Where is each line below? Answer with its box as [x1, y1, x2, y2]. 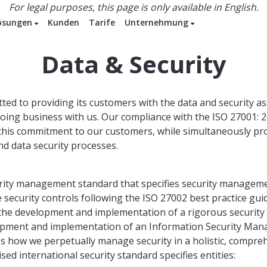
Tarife [89, 17, 115, 28]
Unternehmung [125, 17, 191, 28]
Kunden [48, 17, 79, 28]
